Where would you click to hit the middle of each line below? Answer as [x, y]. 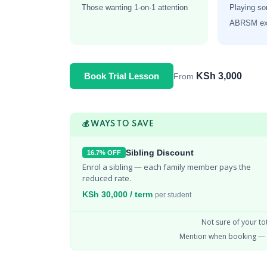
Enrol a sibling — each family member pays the [167, 167]
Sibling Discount [160, 153]
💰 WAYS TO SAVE [118, 124]
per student [173, 195]
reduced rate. [107, 178]
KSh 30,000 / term [119, 194]
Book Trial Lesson [122, 76]
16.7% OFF [104, 153]
